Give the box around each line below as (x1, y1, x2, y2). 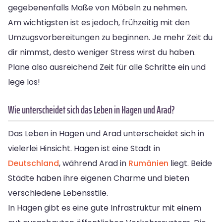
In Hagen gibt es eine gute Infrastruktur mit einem (8, 202, 201, 214)
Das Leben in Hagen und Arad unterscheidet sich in (8, 127, 204, 139)
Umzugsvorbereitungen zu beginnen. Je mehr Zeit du (8, 31, 213, 43)
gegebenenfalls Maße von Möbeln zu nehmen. (8, 1, 187, 13)
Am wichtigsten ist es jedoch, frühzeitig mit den (8, 16, 190, 28)
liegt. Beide (168, 157, 212, 169)
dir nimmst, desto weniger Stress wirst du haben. (8, 46, 196, 58)
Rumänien (128, 157, 168, 169)
